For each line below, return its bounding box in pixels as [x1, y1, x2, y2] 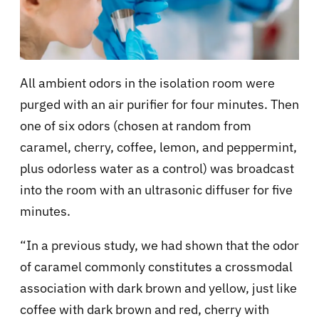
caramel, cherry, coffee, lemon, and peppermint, [20, 139, 297, 156]
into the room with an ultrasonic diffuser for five [20, 182, 293, 199]
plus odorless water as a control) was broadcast [20, 160, 294, 177]
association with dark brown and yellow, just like [20, 280, 297, 297]
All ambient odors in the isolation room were [20, 75, 275, 92]
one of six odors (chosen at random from [20, 117, 251, 135]
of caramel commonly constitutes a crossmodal [20, 258, 293, 276]
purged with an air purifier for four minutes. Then [20, 96, 299, 113]
